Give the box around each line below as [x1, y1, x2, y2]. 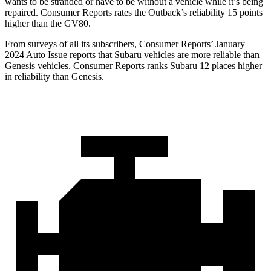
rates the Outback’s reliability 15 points [112, 7, 263, 18]
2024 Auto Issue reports [5, 50, 98, 60]
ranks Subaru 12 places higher [145, 60, 262, 71]
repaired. [5, 7, 41, 18]
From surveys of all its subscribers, [5, 39, 139, 50]
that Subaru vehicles [98, 50, 175, 60]
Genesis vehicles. [5, 60, 73, 71]
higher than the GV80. [5, 18, 91, 29]
